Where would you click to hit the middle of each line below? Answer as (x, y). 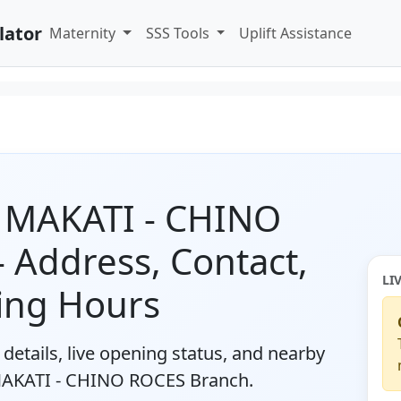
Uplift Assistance (296, 33)
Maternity (84, 33)
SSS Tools (179, 33)
